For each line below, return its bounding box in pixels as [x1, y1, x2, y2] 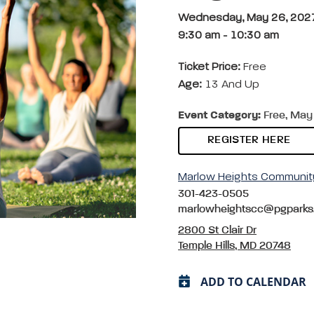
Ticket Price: [178, 62, 243, 73]
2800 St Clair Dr [178, 225, 257, 236]
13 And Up [202, 79, 259, 90]
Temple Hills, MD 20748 [178, 240, 291, 252]
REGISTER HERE [207, 135, 291, 146]
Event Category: [178, 110, 261, 121]
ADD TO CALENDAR [200, 274, 306, 289]
